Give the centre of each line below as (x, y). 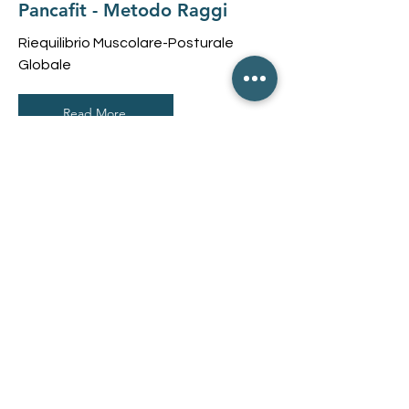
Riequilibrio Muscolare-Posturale (126, 43)
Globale (45, 65)
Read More (94, 113)
